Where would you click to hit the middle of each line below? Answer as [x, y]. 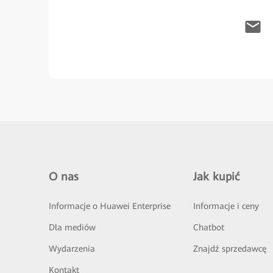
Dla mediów [72, 227]
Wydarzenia [72, 249]
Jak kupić [216, 176]
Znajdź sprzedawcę [229, 249]
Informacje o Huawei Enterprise [110, 206]
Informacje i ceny [226, 206]
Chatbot [208, 227]
